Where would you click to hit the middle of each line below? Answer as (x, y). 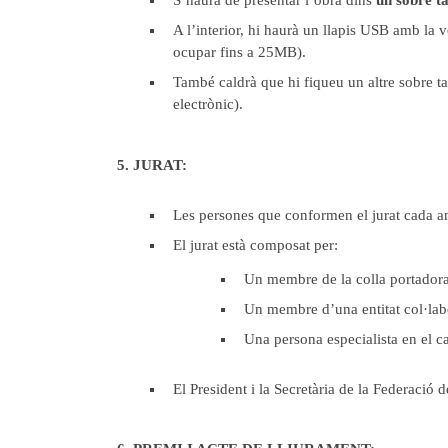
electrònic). (208, 104)
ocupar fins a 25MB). (239, 52)
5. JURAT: (152, 164)
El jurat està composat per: (255, 244)
